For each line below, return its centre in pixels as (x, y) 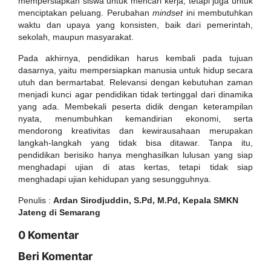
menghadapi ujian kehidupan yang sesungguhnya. (115, 179)
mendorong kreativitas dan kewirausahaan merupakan (135, 131)
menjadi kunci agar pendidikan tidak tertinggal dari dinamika (135, 94)
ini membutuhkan (218, 13)
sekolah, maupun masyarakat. (76, 37)
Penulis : (36, 200)
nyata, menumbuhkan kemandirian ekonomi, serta (135, 119)
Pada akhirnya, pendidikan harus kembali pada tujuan (135, 58)
